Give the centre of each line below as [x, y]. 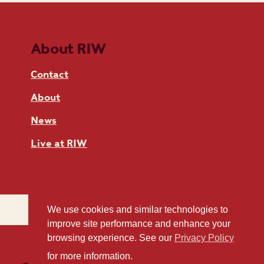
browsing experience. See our [111, 238]
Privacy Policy [204, 238]
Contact [49, 74]
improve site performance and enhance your [139, 224]
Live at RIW [59, 143]
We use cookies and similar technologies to [138, 210]
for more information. [91, 256]
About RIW [68, 48]
